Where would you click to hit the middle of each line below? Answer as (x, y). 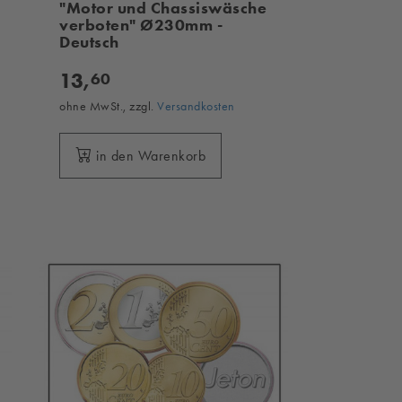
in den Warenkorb (151, 155)
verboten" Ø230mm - (141, 25)
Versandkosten (196, 105)
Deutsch (89, 42)
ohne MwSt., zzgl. (109, 105)
